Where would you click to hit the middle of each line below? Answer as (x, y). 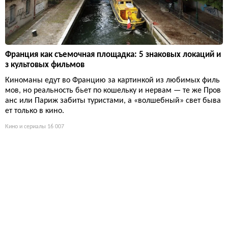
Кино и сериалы (25, 127)
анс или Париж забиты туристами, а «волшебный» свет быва (113, 101)
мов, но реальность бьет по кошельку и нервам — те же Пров (113, 91)
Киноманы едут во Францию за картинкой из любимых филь (112, 81)
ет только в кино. (35, 111)
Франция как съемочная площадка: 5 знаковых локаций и (113, 55)
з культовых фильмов (45, 65)
